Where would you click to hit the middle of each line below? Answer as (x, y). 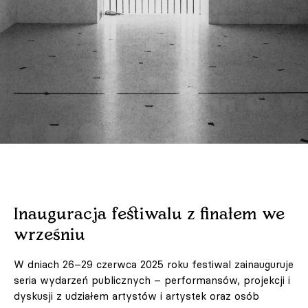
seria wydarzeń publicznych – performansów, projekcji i (152, 280)
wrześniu (54, 235)
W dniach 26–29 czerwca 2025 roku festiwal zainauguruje (154, 265)
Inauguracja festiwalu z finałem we (149, 214)
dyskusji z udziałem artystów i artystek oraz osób (136, 296)
